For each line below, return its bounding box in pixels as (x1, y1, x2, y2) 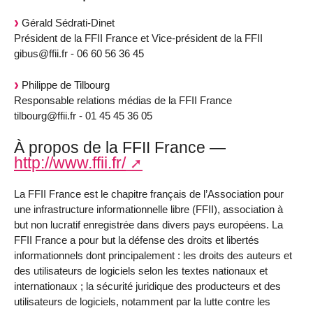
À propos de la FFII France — (14, 138, 226, 157)
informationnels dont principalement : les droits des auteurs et (14, 249, 292, 261)
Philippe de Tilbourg (19, 79, 110, 92)
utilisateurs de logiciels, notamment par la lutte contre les (14, 295, 270, 307)
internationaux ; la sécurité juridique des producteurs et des (14, 279, 281, 292)
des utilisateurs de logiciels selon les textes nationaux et (14, 264, 268, 277)
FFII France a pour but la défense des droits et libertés (14, 233, 259, 246)
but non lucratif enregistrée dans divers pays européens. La (14, 218, 283, 231)
